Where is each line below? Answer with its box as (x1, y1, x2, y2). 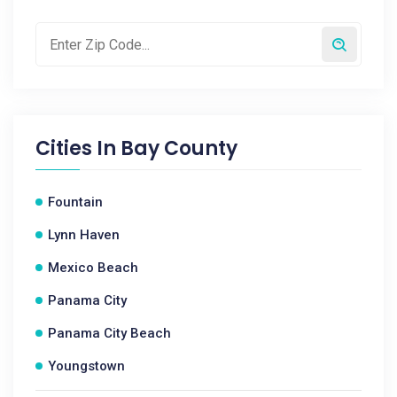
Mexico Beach (48, 260, 138, 276)
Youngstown (48, 358, 125, 374)
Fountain (48, 194, 103, 210)
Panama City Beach (48, 325, 171, 341)
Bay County (121, 135, 237, 162)
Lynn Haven (48, 227, 120, 243)
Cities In (35, 135, 121, 162)
